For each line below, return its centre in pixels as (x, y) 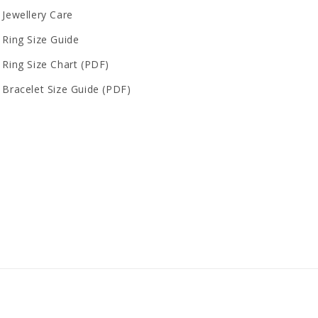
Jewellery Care (38, 15)
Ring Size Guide (41, 39)
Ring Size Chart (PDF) (56, 64)
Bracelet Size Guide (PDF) (67, 89)
